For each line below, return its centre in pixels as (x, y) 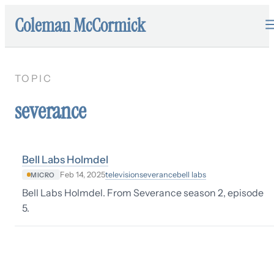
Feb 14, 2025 (82, 175)
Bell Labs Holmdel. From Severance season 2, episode (143, 193)
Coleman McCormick (80, 25)
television (122, 174)
